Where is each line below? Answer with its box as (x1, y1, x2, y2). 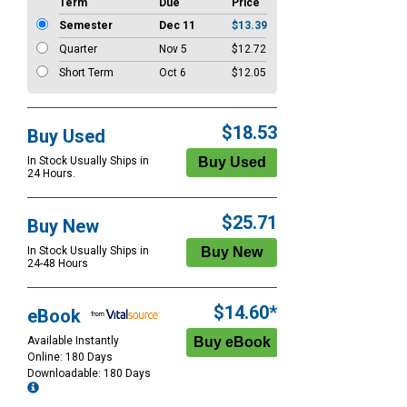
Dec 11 (159, 19, 195, 33)
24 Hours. (27, 167, 75, 181)
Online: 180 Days (27, 351, 113, 364)
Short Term (59, 66, 114, 80)
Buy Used (27, 125, 105, 148)
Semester (59, 19, 113, 33)
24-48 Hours (27, 257, 88, 271)
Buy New (27, 215, 99, 238)
